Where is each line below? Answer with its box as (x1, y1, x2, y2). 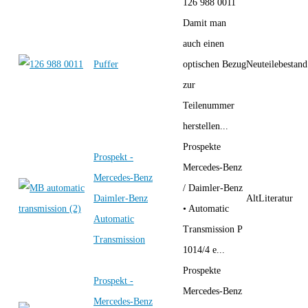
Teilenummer (183, 100, 234, 111)
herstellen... (183, 120, 228, 131)
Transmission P (183, 223, 242, 234)
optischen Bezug (183, 58, 246, 69)
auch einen (183, 38, 224, 49)
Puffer (93, 58, 118, 69)
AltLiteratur (246, 192, 293, 203)
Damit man (183, 17, 226, 28)
